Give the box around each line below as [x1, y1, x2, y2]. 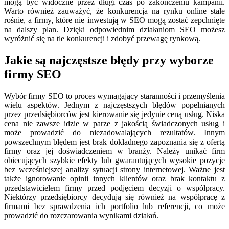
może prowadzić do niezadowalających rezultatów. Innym [4, 128, 225, 138]
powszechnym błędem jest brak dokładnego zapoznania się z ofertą [4, 138, 225, 147]
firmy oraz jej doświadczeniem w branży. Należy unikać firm [4, 147, 225, 156]
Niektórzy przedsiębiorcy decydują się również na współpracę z [4, 193, 225, 202]
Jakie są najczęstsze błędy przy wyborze [4, 54, 214, 67]
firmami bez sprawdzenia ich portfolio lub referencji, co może [4, 202, 225, 211]
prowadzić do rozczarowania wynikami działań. [4, 211, 158, 220]
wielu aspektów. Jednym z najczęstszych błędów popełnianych [4, 101, 225, 110]
